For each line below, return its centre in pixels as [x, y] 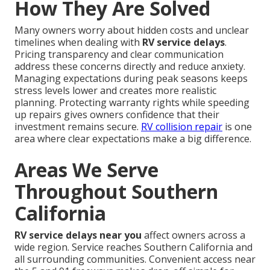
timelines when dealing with [78, 42]
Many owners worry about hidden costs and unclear [132, 30]
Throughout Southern [116, 192]
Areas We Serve [86, 170]
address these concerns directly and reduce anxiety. [130, 67]
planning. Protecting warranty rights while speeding [132, 103]
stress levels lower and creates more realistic [115, 91]
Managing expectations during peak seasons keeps [131, 79]
